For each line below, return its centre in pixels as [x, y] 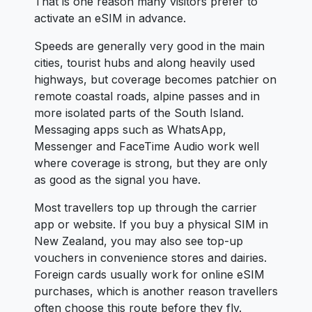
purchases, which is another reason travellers [156, 291]
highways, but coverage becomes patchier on [155, 79]
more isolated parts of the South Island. [139, 113]
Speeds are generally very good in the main [149, 46]
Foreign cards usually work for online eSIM [149, 274]
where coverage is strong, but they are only [151, 163]
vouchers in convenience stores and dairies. [150, 258]
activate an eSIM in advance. [110, 18]
